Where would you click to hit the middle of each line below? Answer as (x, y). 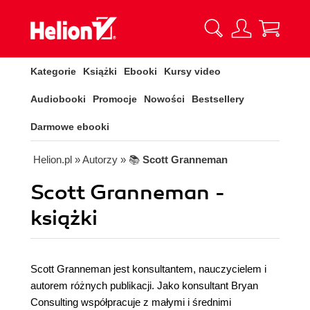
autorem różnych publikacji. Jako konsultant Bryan (144, 285)
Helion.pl (53, 159)
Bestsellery (218, 99)
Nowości (164, 99)
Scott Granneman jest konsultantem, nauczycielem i (148, 269)
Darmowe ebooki (70, 127)
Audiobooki (58, 99)
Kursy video (192, 71)
